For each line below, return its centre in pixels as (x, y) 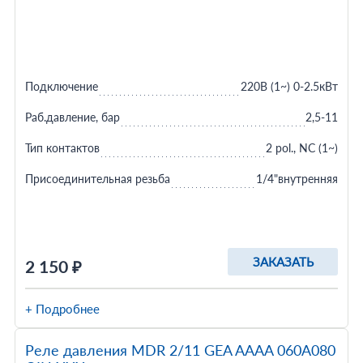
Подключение (61, 86)
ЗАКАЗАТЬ (283, 262)
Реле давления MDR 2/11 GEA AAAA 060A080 (180, 350)
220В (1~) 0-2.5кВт (290, 86)
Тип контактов (62, 148)
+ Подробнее (62, 309)
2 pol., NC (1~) (302, 148)
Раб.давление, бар (72, 117)
